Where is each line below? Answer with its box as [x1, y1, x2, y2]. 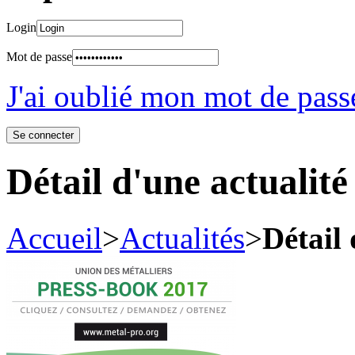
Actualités [120, 220, 245, 255]
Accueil [6, 220, 102, 255]
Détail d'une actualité [6, 161, 348, 203]
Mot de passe [6, 49, 72, 63]
